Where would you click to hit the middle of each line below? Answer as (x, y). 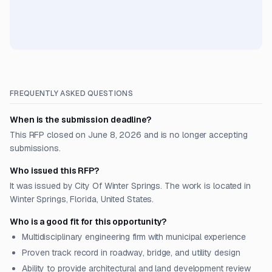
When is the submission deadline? (80, 120)
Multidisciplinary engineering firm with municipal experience (134, 237)
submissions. (35, 148)
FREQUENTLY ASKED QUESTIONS (71, 93)
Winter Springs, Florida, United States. (82, 199)
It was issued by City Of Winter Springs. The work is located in (130, 186)
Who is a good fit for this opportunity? (88, 222)
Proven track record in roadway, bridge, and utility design (131, 253)
